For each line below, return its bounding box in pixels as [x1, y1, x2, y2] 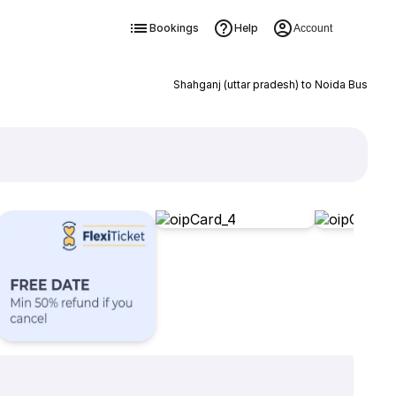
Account [293, 22, 332, 34]
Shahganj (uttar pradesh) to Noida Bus [172, 78, 368, 91]
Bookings [148, 21, 199, 34]
